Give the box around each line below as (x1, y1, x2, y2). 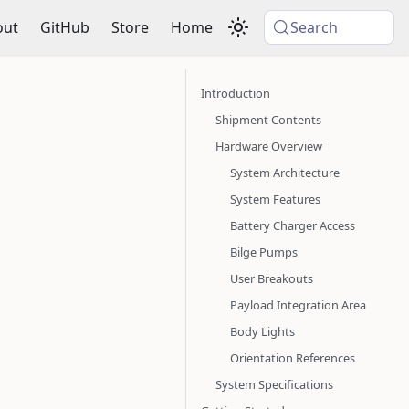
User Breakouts (230, 270, 313, 287)
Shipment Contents (215, 111, 321, 128)
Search (290, 17, 339, 37)
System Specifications (215, 376, 333, 393)
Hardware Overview (215, 138, 322, 154)
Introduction (201, 85, 270, 101)
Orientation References (230, 350, 355, 366)
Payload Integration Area (230, 297, 366, 313)
